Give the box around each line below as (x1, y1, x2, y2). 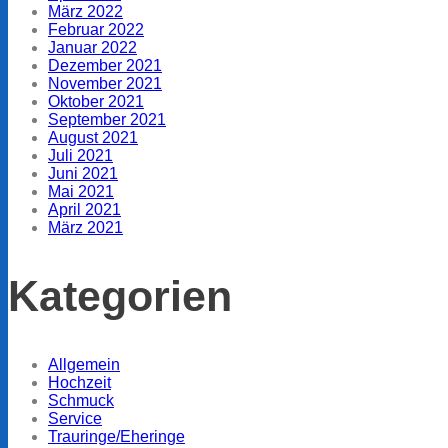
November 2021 (48, 74, 162, 92)
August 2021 (48, 128, 138, 146)
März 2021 (48, 218, 123, 236)
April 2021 (48, 200, 121, 218)
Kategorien (8, 271, 232, 320)
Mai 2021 (48, 182, 114, 200)
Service (48, 409, 102, 427)
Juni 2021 (48, 164, 118, 182)
